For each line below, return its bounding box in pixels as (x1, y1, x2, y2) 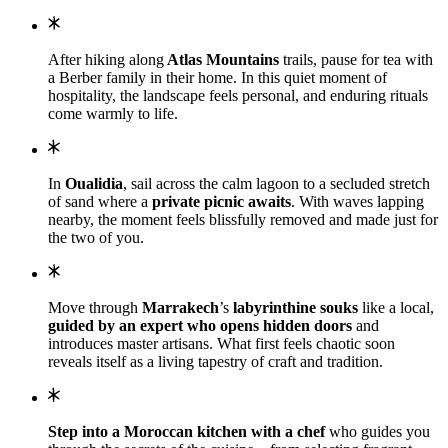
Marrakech (142, 298, 219, 316)
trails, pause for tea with (279, 50, 433, 68)
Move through (48, 298, 142, 316)
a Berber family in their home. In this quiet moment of (48, 68, 387, 86)
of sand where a (48, 192, 152, 210)
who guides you (329, 422, 430, 440)
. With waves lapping (291, 192, 424, 210)
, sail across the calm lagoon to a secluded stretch (123, 174, 430, 192)
